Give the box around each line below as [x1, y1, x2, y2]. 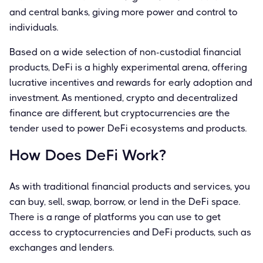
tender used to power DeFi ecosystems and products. [9, 122, 247, 134]
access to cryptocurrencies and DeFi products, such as [9, 226, 251, 238]
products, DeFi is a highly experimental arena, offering [9, 61, 247, 73]
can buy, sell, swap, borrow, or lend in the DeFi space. [9, 195, 240, 207]
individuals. [9, 21, 58, 33]
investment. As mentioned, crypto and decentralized [9, 92, 238, 103]
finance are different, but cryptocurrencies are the [9, 107, 230, 119]
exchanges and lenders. [9, 241, 114, 253]
